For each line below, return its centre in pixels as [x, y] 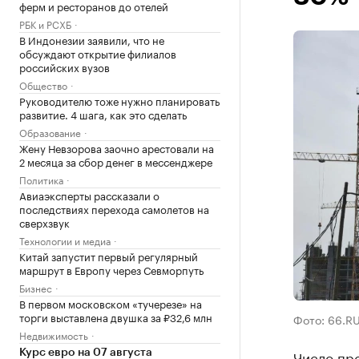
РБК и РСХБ [45, 24]
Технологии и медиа [65, 240]
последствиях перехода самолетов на [114, 208]
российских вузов [65, 67]
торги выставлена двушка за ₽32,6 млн [116, 317]
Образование [50, 132]
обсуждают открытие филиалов [98, 53]
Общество [43, 85]
